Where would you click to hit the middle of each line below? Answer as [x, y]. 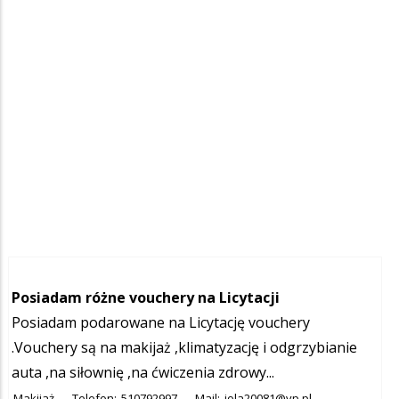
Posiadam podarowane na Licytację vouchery [161, 322]
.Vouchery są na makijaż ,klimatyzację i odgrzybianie [184, 347]
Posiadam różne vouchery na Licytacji [146, 297]
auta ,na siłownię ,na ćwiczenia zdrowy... [143, 372]
